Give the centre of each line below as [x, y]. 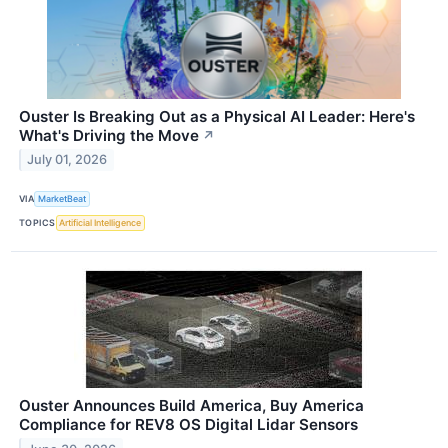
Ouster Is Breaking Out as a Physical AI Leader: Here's [217, 116]
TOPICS [37, 223]
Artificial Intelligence [100, 223]
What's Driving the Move [109, 135]
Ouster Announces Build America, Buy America [191, 405]
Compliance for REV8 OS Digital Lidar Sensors [188, 424]
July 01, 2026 [67, 160]
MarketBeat [62, 199]
